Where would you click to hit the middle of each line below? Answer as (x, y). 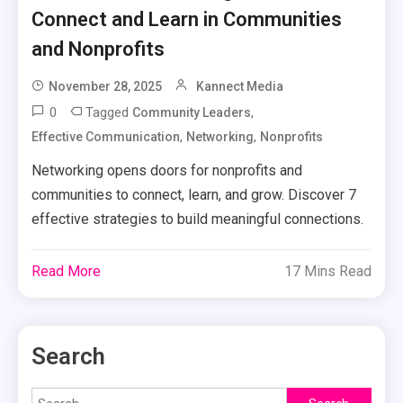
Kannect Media (240, 86)
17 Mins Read (327, 271)
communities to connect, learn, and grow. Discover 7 (194, 195)
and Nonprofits (99, 49)
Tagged (109, 112)
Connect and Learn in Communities (187, 19)
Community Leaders (192, 112)
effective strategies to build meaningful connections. (198, 219)
